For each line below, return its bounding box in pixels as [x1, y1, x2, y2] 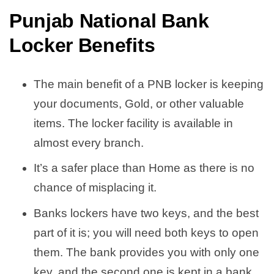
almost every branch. [34, 136, 144, 149]
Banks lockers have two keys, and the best [34, 206, 259, 220]
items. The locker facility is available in [34, 116, 233, 130]
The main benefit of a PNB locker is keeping [34, 77, 264, 91]
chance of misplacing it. [34, 181, 160, 194]
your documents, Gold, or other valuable [34, 97, 244, 110]
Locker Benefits [9, 34, 155, 56]
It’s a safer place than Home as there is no [34, 161, 254, 175]
